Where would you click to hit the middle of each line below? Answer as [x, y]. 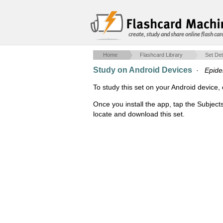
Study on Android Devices [143, 70]
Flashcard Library [161, 55]
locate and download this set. [139, 114]
